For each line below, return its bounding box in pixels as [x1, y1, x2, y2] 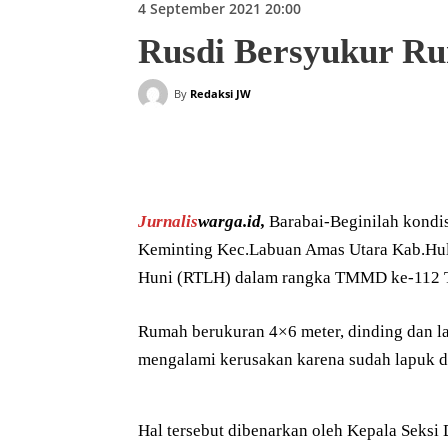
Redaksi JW [190, 86, 251, 102]
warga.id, [198, 212, 269, 232]
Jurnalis [138, 212, 198, 232]
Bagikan [185, 153, 229, 169]
